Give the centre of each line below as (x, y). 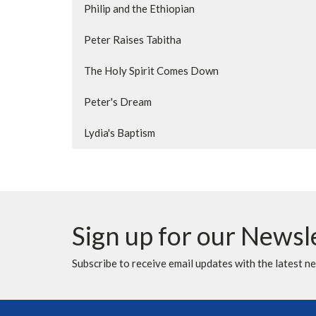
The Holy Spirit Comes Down (151, 71)
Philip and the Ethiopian (139, 9)
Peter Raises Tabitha (133, 40)
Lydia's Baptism (120, 133)
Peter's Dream (118, 102)
